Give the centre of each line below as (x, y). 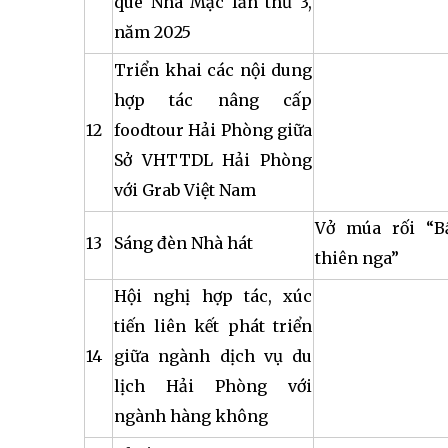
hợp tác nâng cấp (213, 100)
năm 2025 (152, 32)
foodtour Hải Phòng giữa (213, 130)
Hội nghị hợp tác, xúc (213, 296)
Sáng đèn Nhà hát (183, 243)
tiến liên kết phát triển (213, 326)
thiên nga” (357, 258)
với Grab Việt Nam (185, 190)
